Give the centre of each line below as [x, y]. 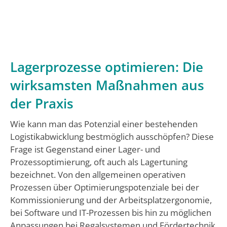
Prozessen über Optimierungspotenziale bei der [105, 187]
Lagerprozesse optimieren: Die [107, 67]
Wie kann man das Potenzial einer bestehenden [104, 124]
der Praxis [42, 103]
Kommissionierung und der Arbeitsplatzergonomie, [111, 200]
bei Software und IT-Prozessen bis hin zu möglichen [111, 213]
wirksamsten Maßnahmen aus [107, 85]
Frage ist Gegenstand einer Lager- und [85, 149]
